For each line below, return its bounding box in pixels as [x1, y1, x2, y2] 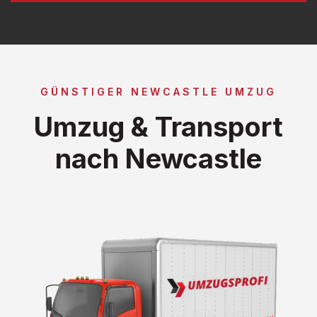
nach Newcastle [55, 142, 262, 175]
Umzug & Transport [34, 110, 283, 143]
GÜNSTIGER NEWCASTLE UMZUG [40, 85, 277, 98]
